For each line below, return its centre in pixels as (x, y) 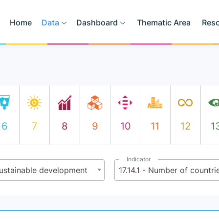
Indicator (139, 159)
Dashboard (97, 22)
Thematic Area (164, 22)
